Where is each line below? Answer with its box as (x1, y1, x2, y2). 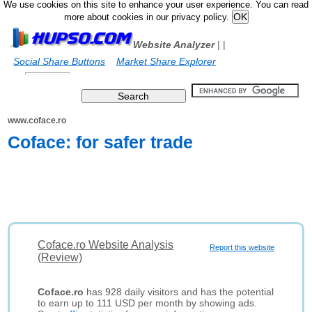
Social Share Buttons (13, 56, 106, 67)
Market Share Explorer (116, 56, 217, 67)
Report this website (209, 243, 274, 251)
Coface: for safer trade (8, 132, 194, 152)
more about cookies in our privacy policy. (63, 13, 232, 22)
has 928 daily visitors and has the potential (84, 286, 274, 297)
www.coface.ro (8, 116, 67, 125)
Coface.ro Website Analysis (38, 239, 174, 251)
